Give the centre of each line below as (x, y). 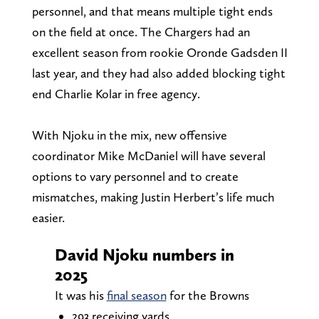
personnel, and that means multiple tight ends (152, 11)
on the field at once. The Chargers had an (141, 31)
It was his (80, 295)
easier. (48, 217)
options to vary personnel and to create (135, 176)
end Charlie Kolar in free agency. (116, 93)
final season (136, 295)
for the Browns (208, 295)
